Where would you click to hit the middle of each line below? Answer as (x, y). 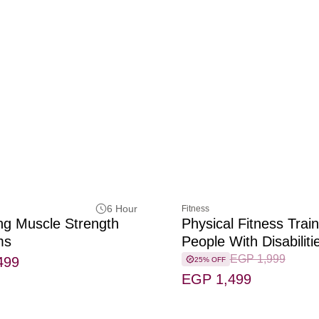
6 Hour (122, 209)
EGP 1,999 (257, 259)
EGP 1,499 (216, 279)
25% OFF (210, 259)
